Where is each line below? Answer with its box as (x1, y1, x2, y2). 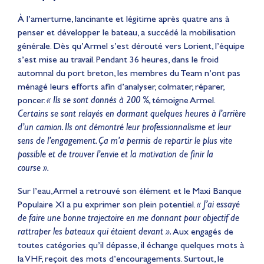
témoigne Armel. (152, 94, 214, 105)
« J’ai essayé (197, 198, 240, 210)
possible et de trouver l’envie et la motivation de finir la (18, 148, 213, 160)
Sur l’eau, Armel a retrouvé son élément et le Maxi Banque (18, 184, 242, 196)
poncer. (18, 94, 47, 105)
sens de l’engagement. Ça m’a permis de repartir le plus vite (18, 134, 232, 146)
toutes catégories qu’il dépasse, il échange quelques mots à (18, 239, 244, 250)
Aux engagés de (171, 225, 233, 237)
